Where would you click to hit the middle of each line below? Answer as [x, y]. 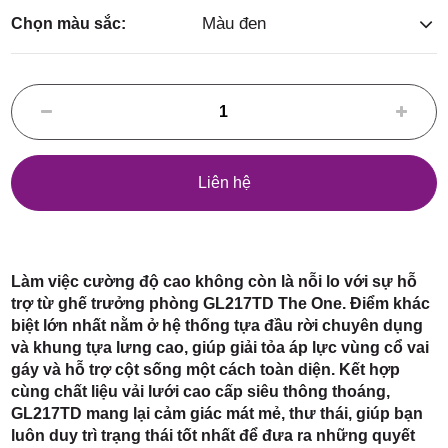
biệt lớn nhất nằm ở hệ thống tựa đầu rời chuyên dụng [217, 325]
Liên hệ [224, 182]
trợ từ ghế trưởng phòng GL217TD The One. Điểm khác [221, 303]
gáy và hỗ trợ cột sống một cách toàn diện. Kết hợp [206, 369]
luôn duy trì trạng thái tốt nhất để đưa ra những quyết [213, 435]
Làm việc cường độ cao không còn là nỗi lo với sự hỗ [214, 281]
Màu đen [234, 24]
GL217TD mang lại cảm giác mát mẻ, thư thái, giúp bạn [217, 413]
